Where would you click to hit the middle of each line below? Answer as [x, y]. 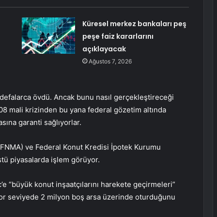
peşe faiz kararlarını [118, 37]
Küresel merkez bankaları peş [134, 24]
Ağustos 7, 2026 [110, 62]
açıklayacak [104, 49]
